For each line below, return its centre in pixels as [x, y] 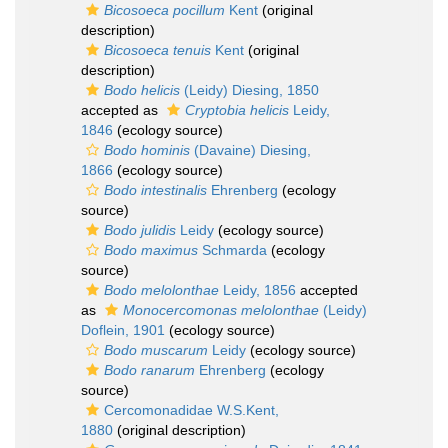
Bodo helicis [142, 90]
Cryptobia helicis [237, 110]
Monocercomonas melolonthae [221, 310]
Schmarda [232, 250]
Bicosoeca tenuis [157, 50]
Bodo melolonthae [161, 290]
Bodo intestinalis [155, 190]
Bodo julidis [140, 230]
